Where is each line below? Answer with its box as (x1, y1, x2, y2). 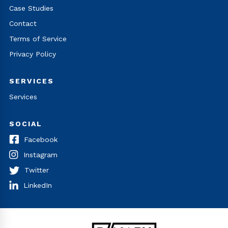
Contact (9, 19, 37, 27)
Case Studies (9, 4, 53, 12)
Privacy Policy (9, 49, 56, 58)
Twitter (24, 165, 49, 174)
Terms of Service (9, 34, 67, 43)
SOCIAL (9, 119, 42, 128)
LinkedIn (23, 181, 52, 189)
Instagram (23, 150, 58, 159)
